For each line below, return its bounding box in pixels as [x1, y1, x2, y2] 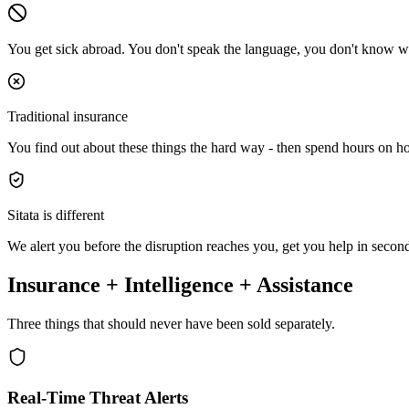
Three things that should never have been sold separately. [7, 316, 335, 332]
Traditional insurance [7, 109, 128, 125]
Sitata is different [7, 207, 104, 224]
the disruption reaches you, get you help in [121, 238, 372, 255]
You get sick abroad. [7, 41, 125, 58]
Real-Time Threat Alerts [7, 387, 188, 407]
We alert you [7, 238, 84, 255]
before [84, 238, 121, 255]
